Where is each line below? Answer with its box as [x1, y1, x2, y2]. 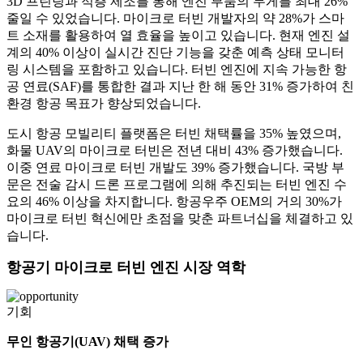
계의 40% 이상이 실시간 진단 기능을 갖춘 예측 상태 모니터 [6, 45, 344, 60]
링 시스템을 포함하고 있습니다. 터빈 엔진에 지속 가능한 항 [6, 62, 347, 77]
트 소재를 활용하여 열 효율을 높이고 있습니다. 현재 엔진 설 [6, 28, 350, 43]
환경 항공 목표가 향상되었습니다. [6, 96, 201, 111]
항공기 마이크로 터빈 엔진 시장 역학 [6, 259, 246, 276]
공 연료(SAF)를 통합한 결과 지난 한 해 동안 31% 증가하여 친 [6, 79, 354, 94]
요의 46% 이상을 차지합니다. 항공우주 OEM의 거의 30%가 [6, 194, 342, 209]
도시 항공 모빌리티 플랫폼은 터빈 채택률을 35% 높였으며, [6, 126, 341, 141]
